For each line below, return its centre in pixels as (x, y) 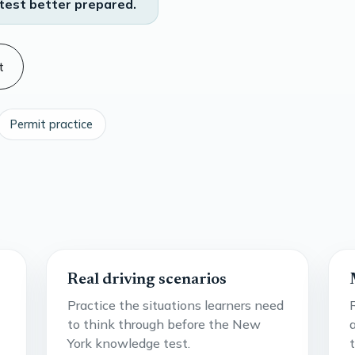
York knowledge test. (128, 343)
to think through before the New (164, 324)
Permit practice (52, 124)
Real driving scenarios (147, 279)
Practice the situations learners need (175, 305)
